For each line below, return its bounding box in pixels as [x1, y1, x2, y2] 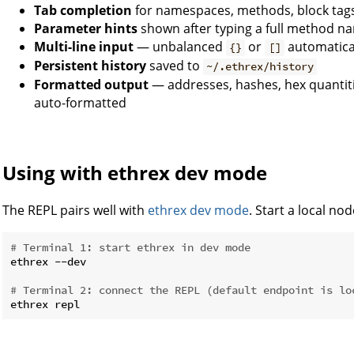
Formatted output [34, 76, 149, 94]
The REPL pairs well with [2, 201, 148, 220]
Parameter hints [34, 20, 137, 38]
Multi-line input [34, 38, 134, 56]
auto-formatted [34, 94, 126, 112]
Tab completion [34, 2, 132, 20]
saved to [146, 57, 203, 75]
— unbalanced [134, 38, 226, 56]
